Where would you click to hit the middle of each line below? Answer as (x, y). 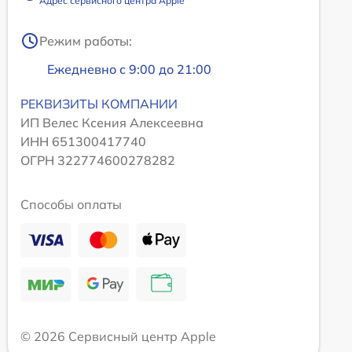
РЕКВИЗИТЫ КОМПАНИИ (99, 104)
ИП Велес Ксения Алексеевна (112, 123)
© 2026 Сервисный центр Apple (118, 337)
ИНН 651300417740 (83, 142)
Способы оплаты (71, 205)
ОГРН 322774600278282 (98, 161)
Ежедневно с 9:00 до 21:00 (129, 70)
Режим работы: (86, 41)
